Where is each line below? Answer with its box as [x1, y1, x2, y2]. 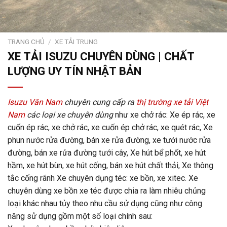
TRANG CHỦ [8, 37, 45, 46]
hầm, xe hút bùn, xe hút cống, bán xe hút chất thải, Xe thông [8, 160, 213, 170]
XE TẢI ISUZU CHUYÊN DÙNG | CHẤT [8, 49, 194, 63]
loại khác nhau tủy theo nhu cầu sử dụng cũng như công [8, 198, 202, 208]
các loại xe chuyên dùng [25, 109, 113, 120]
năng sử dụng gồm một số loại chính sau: [8, 211, 153, 221]
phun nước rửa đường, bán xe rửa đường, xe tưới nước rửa [8, 135, 211, 145]
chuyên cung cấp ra [62, 97, 136, 107]
